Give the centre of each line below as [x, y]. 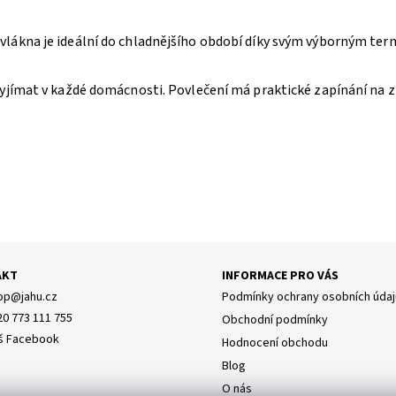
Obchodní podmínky [275, 320]
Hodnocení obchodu [275, 343]
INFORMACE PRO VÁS [281, 276]
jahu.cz [39, 297]
